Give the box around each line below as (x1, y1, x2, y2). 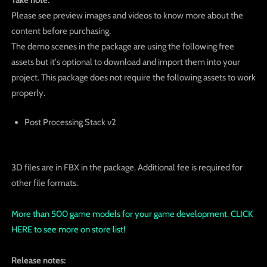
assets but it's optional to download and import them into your (11, 56, 240, 67)
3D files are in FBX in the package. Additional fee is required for (11, 162, 243, 173)
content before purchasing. (11, 25, 111, 36)
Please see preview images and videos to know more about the (11, 10, 243, 21)
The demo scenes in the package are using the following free (11, 41, 234, 52)
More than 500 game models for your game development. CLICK (11, 208, 253, 219)
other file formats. (11, 177, 78, 188)
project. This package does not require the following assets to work (11, 72, 256, 83)
